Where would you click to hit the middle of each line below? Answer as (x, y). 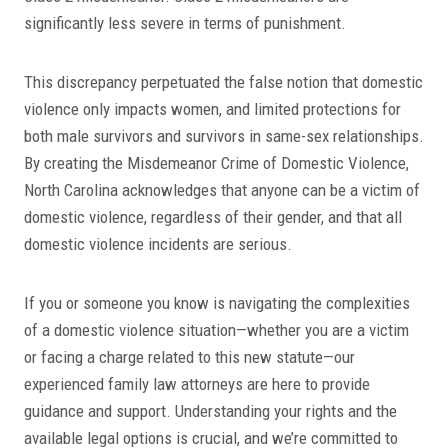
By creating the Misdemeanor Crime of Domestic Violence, (216, 162)
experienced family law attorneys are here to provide (197, 383)
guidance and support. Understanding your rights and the (210, 410)
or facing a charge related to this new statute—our (189, 356)
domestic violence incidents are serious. (158, 243)
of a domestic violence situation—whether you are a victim (216, 329)
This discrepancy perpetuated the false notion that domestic (223, 81)
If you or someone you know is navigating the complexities (217, 302)
